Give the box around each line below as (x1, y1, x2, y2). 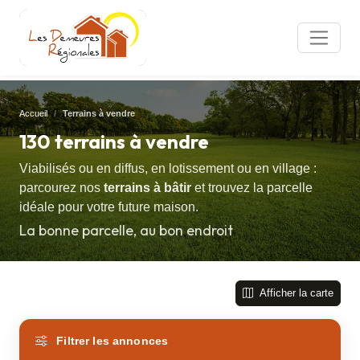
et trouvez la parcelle (191, 181, 313, 194)
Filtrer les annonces (53, 333, 169, 347)
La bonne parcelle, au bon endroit (19, 221, 233, 240)
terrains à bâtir (104, 181, 191, 194)
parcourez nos (19, 181, 104, 194)
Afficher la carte (256, 287, 333, 300)
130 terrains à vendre (19, 129, 209, 153)
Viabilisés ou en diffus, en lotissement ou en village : (19, 162, 317, 175)
